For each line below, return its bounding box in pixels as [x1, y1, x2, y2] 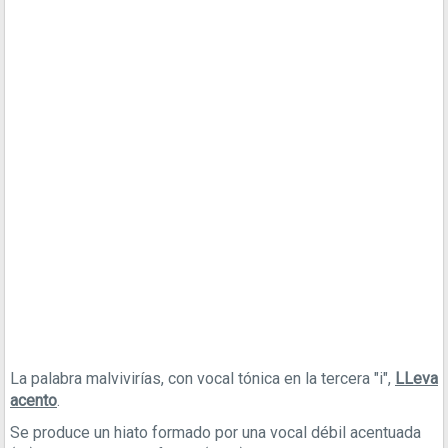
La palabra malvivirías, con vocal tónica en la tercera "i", [10, 369, 395, 388]
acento [10, 391, 57, 410]
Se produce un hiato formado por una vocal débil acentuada [10, 423, 421, 442]
